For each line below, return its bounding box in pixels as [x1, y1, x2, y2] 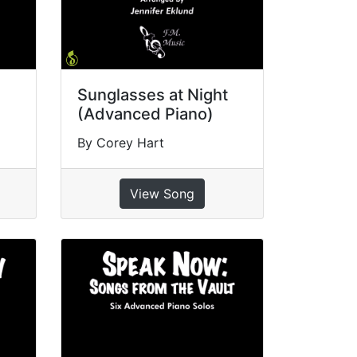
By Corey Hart [76, 135, 164, 151]
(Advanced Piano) [76, 104, 214, 124]
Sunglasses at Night [76, 85, 228, 105]
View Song [129, 186, 194, 202]
